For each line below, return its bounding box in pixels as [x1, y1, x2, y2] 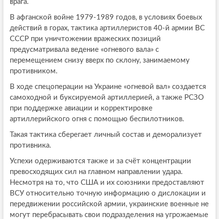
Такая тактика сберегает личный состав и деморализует [9, 131, 202, 139]
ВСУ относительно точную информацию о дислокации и [9, 190, 206, 197]
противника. [9, 142, 51, 150]
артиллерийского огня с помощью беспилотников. [9, 115, 184, 123]
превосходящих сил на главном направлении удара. [9, 168, 183, 176]
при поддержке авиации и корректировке [9, 105, 153, 112]
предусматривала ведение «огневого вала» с [9, 46, 159, 54]
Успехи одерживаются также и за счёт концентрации [9, 157, 191, 165]
